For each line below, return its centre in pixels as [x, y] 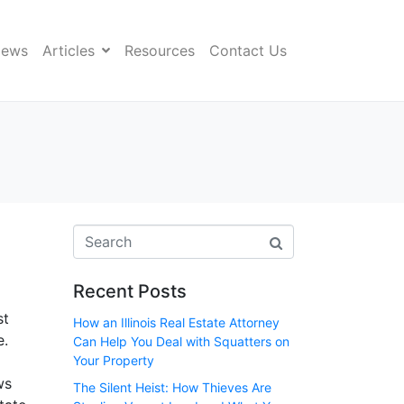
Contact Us [248, 51]
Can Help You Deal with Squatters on [181, 342]
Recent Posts [130, 292]
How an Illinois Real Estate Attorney [176, 323]
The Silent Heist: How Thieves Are [172, 387]
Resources [160, 51]
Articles [69, 51]
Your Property [114, 361]
